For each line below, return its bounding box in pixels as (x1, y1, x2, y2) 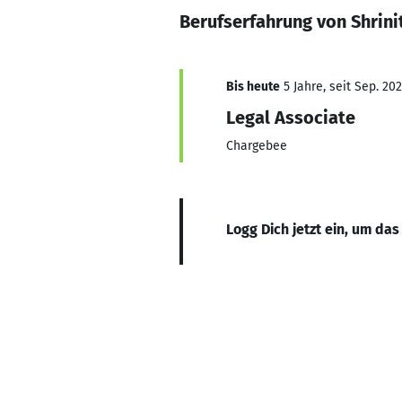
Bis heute (226, 79, 280, 94)
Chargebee (226, 138, 287, 153)
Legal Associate (226, 107, 355, 128)
